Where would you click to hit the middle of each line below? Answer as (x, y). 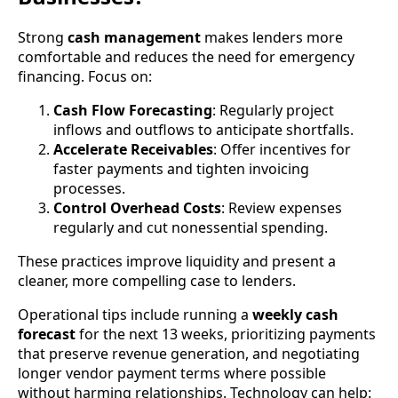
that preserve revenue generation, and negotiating (189, 354)
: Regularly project (273, 111)
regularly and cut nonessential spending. (191, 228)
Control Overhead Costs (137, 208)
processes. (89, 189)
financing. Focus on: (85, 77)
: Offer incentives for (282, 150)
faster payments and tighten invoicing (181, 169)
